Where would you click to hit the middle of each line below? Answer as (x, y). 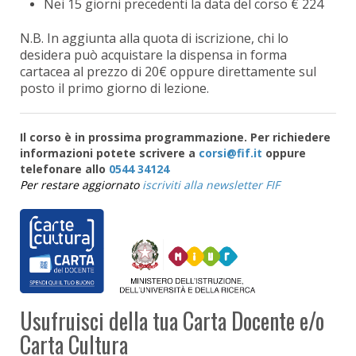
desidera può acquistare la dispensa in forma (153, 55)
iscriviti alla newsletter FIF (211, 185)
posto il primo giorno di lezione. (114, 89)
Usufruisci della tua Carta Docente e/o (172, 320)
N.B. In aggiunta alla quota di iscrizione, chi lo (154, 39)
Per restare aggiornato (81, 185)
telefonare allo (64, 169)
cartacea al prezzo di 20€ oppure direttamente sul (168, 72)
